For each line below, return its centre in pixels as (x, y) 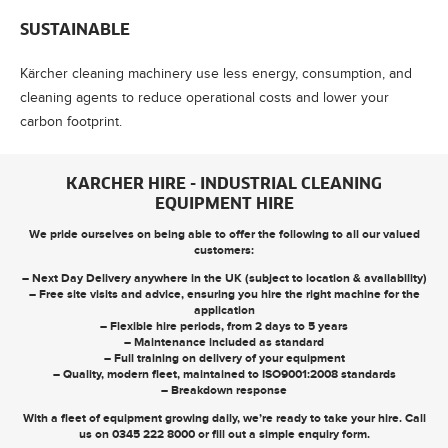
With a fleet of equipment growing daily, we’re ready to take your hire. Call (224, 417)
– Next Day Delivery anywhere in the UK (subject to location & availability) (224, 277)
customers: (224, 249)
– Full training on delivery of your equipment (224, 357)
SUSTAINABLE (75, 29)
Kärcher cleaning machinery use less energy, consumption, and (216, 73)
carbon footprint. (71, 121)
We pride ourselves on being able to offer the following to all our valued (224, 233)
